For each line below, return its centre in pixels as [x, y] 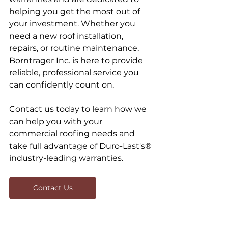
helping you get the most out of [76, 12]
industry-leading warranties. [66, 158]
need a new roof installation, [67, 36]
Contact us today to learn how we [79, 109]
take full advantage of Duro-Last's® [81, 146]
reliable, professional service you [75, 73]
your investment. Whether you [73, 24]
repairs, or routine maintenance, [75, 48]
